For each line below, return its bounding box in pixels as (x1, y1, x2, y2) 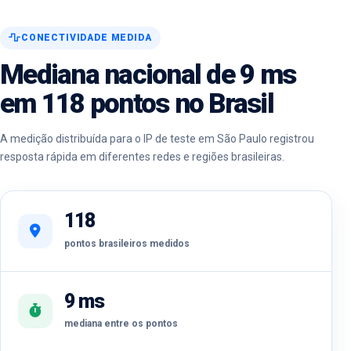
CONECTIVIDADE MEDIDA (20, 32, 152, 44)
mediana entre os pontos (64, 318, 178, 330)
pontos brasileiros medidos (64, 237, 190, 249)
